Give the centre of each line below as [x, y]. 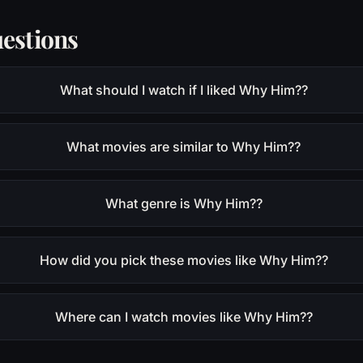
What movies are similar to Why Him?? [184, 147]
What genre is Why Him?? [184, 203]
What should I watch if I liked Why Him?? [184, 90]
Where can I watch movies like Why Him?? [184, 317]
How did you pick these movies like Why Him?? [184, 260]
